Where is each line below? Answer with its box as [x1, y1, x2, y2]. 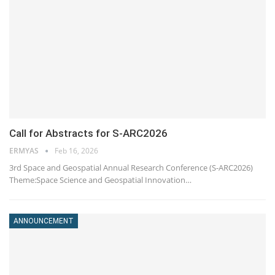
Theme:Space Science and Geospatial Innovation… [9, 174, 192, 186]
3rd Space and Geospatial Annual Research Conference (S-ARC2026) [9, 162, 253, 174]
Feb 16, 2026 [55, 145, 98, 157]
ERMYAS [9, 145, 41, 157]
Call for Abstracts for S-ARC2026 [9, 127, 168, 140]
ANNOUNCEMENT [14, 217, 74, 226]
